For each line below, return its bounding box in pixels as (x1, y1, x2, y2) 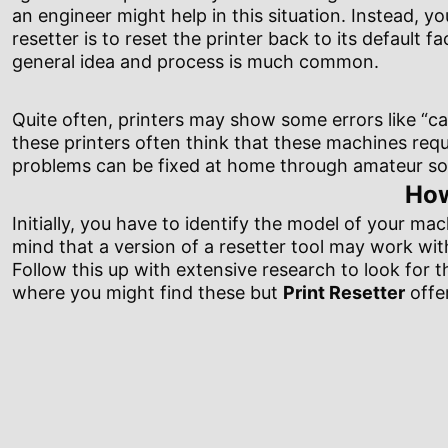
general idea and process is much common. (12, 51, 379, 73)
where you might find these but (12, 282, 283, 304)
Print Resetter (283, 282, 405, 304)
